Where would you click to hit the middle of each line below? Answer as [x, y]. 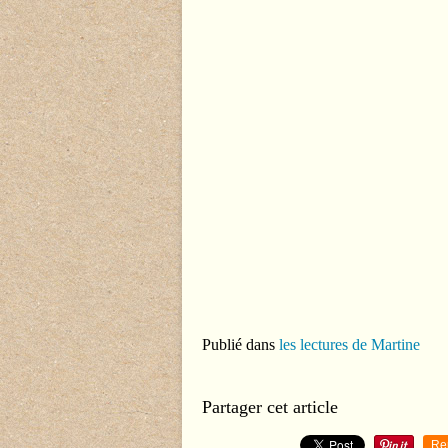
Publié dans [238, 345]
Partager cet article [270, 407]
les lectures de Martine [349, 345]
